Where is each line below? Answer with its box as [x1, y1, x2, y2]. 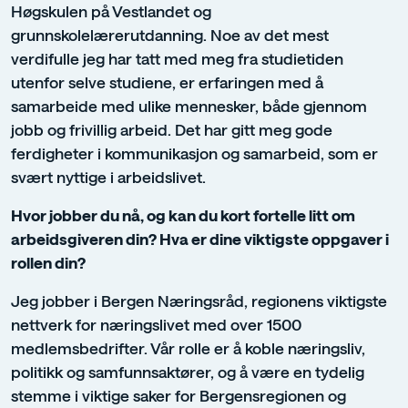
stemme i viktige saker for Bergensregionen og [11, 386, 346, 405]
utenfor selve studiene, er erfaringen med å [11, 73, 323, 92]
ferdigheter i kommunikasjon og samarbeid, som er [11, 144, 378, 163]
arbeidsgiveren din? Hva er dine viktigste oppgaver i [11, 229, 389, 249]
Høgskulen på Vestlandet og [11, 2, 211, 21]
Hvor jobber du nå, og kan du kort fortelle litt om [11, 206, 355, 225]
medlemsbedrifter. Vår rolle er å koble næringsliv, [11, 339, 365, 358]
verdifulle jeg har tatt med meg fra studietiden [11, 49, 343, 68]
